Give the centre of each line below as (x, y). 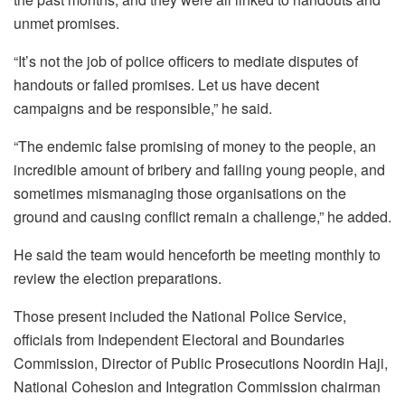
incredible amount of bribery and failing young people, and (199, 169)
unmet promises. (66, 23)
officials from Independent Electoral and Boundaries (179, 339)
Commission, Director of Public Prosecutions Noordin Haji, (201, 363)
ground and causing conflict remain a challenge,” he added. (202, 216)
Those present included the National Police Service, (180, 316)
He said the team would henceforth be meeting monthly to (197, 254)
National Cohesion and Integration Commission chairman (197, 386)
